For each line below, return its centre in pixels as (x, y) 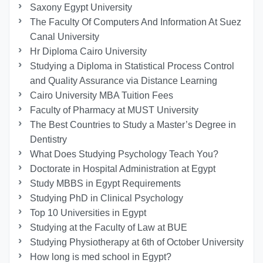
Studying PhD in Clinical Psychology (108, 198)
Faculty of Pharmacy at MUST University (114, 110)
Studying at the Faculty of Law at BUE (109, 228)
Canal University (65, 37)
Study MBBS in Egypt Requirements (106, 184)
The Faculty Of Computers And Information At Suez (136, 22)
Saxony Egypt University (81, 8)
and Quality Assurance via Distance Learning (124, 81)
